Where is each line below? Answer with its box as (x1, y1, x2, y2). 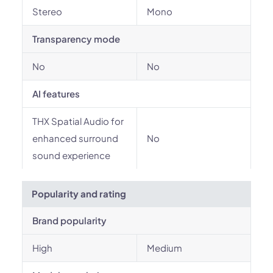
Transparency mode (32, 33, 120, 44)
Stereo (32, 5, 62, 17)
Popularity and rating (32, 188, 126, 199)
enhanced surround (32, 132, 118, 144)
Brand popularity (32, 214, 107, 226)
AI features (32, 88, 80, 99)
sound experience (32, 149, 110, 161)
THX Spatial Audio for (32, 115, 124, 127)
